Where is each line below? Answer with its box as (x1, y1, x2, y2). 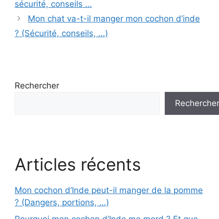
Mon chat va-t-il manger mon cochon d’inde (28, 14, 200, 23)
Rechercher (15, 81, 59, 90)
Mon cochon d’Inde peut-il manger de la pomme (15, 185, 203, 195)
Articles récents (15, 154, 141, 175)
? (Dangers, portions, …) (15, 197, 109, 207)
